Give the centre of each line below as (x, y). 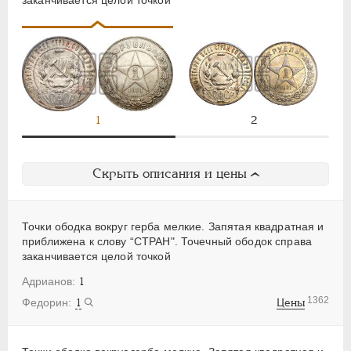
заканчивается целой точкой (96, 257)
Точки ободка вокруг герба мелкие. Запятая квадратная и (173, 227)
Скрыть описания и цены (169, 174)
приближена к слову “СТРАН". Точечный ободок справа (167, 242)
